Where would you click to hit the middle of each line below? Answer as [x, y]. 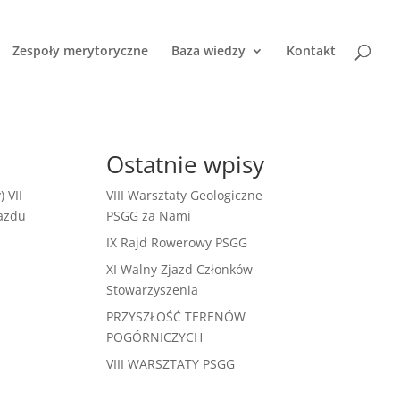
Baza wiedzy [208, 50]
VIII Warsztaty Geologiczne [185, 195]
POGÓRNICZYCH [155, 337]
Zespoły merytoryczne [80, 50]
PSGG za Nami [149, 216]
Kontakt [311, 50]
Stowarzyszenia [153, 290]
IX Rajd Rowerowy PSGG [177, 242]
